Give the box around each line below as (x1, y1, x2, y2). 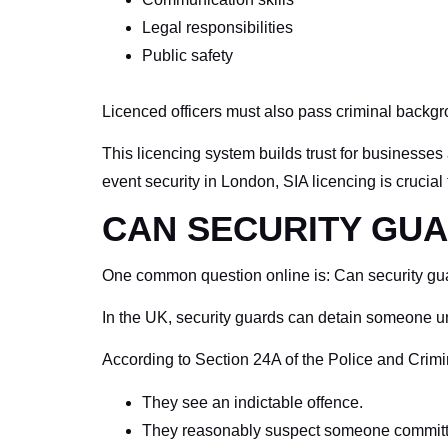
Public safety (142, 46, 233, 64)
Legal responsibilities (142, 18, 293, 36)
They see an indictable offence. (142, 393, 363, 411)
